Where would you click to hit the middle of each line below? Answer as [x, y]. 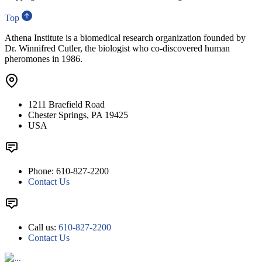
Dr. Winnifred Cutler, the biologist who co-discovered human [117, 49]
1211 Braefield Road [66, 105]
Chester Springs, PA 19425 [78, 115]
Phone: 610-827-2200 [68, 171]
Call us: [43, 227]
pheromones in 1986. [44, 59]
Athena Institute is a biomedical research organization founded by [125, 38]
